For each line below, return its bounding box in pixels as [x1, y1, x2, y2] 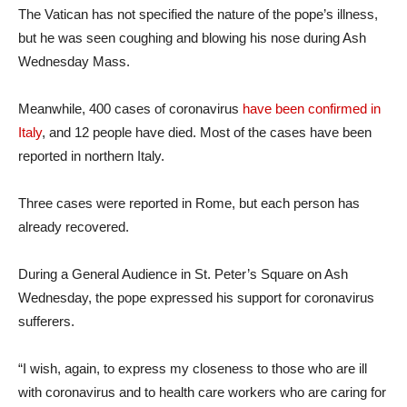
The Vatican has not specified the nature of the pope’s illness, [18, 6, 378, 22]
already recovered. [18, 219, 129, 234]
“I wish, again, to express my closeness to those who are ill [18, 361, 367, 376]
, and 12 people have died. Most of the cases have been [42, 124, 372, 140]
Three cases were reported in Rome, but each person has [18, 195, 360, 211]
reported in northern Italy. [18, 148, 164, 164]
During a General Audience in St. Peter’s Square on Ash [18, 266, 348, 282]
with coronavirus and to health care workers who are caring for [18, 384, 386, 400]
